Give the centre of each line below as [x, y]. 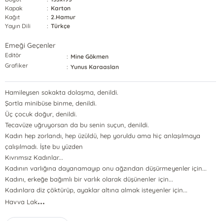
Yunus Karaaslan [95, 67]
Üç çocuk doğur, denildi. [41, 114]
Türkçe [61, 26]
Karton [61, 8]
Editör [13, 55]
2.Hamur [63, 17]
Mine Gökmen [90, 56]
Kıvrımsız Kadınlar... [34, 157]
